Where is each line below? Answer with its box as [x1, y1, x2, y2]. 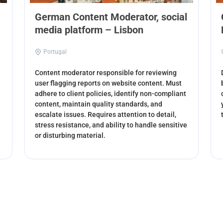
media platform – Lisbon [35, 24, 144, 36]
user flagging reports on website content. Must [35, 79, 182, 88]
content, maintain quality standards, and [35, 100, 163, 109]
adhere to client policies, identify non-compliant [35, 90, 187, 98]
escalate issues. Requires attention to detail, [35, 111, 177, 119]
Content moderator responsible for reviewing [35, 69, 177, 77]
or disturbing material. [35, 131, 106, 140]
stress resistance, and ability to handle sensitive [35, 121, 188, 129]
